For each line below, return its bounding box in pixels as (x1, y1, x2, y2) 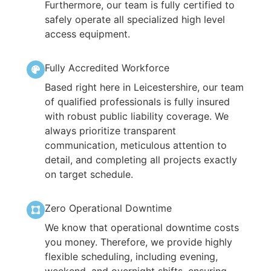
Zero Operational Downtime (45, 201, 172, 214)
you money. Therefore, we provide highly (45, 235, 232, 248)
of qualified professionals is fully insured (45, 95, 230, 108)
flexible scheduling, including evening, (45, 250, 218, 263)
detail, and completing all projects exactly (45, 153, 237, 166)
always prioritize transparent (45, 124, 176, 137)
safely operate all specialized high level (45, 13, 225, 25)
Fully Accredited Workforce (45, 61, 169, 74)
